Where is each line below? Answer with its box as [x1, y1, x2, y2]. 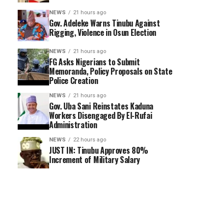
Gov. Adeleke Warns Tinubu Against [49, 17, 160, 29]
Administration [49, 119, 97, 131]
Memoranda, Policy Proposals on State [49, 65, 172, 77]
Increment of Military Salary [49, 154, 140, 165]
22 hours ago [73, 137, 106, 143]
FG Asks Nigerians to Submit [49, 56, 140, 68]
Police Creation [49, 75, 98, 86]
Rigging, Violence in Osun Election [49, 27, 157, 38]
